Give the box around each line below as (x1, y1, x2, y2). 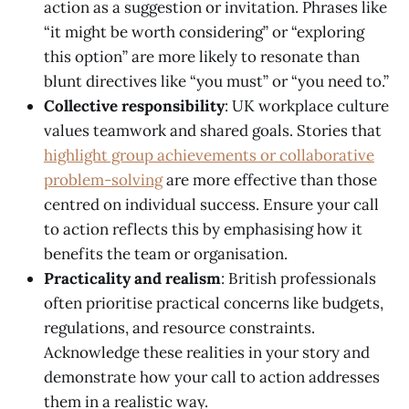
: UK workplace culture (225, 96, 389, 117)
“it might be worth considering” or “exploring (44, 22, 364, 43)
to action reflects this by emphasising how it (44, 219, 362, 240)
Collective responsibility (44, 96, 225, 117)
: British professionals (221, 268, 376, 289)
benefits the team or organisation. (44, 244, 288, 265)
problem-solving (44, 170, 163, 191)
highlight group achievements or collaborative (44, 145, 374, 166)
